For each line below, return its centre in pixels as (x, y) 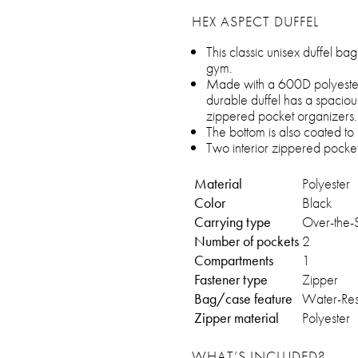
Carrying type (233, 222)
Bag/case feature (243, 298)
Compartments (234, 260)
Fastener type (231, 279)
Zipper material (237, 318)
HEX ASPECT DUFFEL (255, 21)
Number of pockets (247, 241)
